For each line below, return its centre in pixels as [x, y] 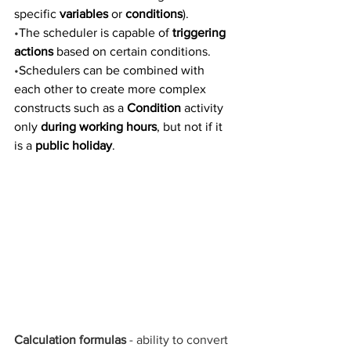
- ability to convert [179, 339]
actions [35, 52]
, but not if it [191, 127]
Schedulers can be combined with [113, 71]
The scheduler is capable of [96, 33]
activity [204, 108]
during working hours [99, 127]
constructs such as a [71, 108]
